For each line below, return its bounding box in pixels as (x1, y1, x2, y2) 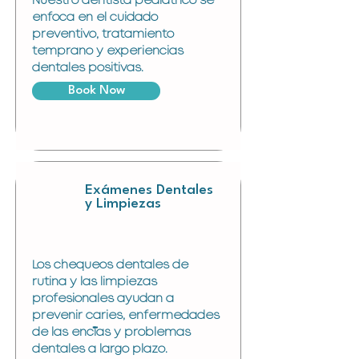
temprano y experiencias (32, 46, 184, 57)
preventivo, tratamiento (32, 29, 174, 40)
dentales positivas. (32, 63, 143, 74)
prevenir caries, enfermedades (32, 310, 220, 321)
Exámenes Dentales (85, 184, 213, 197)
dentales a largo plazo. (32, 344, 167, 355)
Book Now (67, 84, 125, 97)
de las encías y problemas (32, 327, 191, 338)
